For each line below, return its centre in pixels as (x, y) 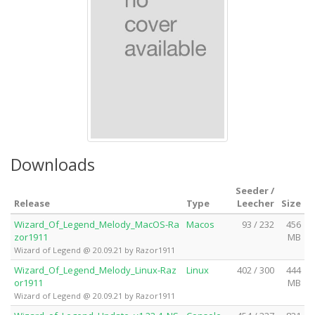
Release (32, 203)
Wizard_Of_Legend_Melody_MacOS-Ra (97, 224)
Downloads (53, 164)
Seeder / (255, 190)
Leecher (256, 203)
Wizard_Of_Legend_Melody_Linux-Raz (95, 270)
